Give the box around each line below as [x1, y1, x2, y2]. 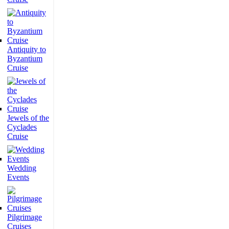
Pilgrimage [7, 213, 42, 221]
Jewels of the [7, 113, 49, 122]
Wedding [7, 164, 36, 172]
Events [7, 173, 29, 181]
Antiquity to [7, 45, 46, 54]
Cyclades [7, 123, 37, 131]
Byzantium [7, 54, 42, 63]
